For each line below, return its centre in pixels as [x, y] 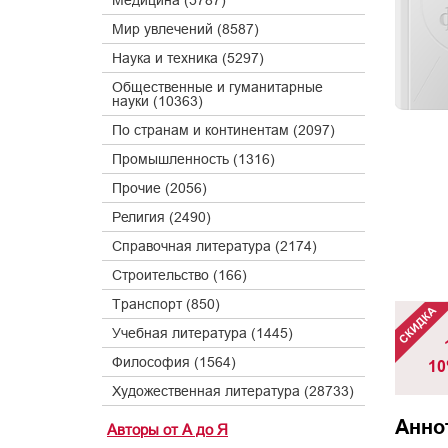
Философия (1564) [174, 362]
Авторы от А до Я [167, 429]
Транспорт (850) [166, 304]
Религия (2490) [161, 217]
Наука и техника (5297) [188, 58]
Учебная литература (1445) [202, 333]
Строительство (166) [179, 275]
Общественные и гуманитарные [217, 87]
